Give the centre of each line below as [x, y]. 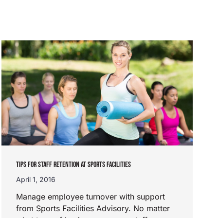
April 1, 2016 [36, 180]
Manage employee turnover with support [90, 197]
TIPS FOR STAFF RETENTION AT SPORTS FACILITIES [73, 165]
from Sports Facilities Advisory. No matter [93, 209]
